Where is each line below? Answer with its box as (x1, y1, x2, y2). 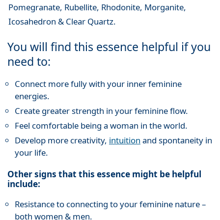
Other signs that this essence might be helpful (7, 168, 201, 180)
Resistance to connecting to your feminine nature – (15, 198, 206, 210)
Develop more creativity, (15, 134, 109, 146)
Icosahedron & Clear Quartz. (8, 15, 116, 27)
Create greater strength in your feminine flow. (15, 105, 188, 116)
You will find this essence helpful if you (7, 38, 211, 55)
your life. (15, 146, 48, 158)
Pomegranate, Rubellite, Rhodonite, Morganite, (8, 1, 186, 13)
